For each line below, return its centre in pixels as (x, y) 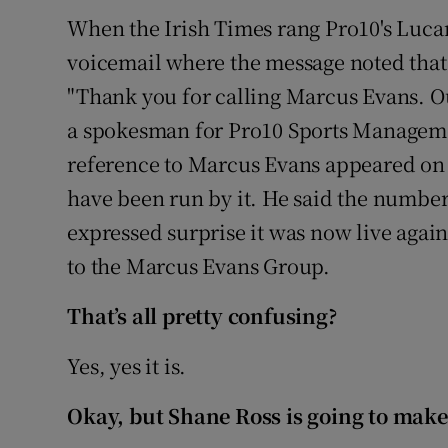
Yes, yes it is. (127, 366)
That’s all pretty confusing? (202, 316)
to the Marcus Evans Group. (199, 266)
